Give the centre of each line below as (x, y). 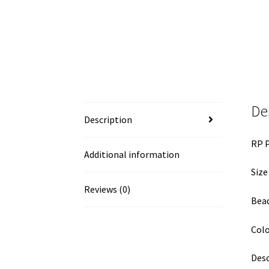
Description (108, 119)
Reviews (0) (107, 189)
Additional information (132, 154)
